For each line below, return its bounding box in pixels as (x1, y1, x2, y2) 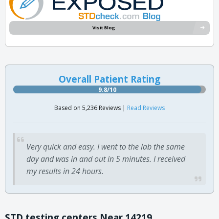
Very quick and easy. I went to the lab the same (26, 141, 185, 152)
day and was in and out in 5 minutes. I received (26, 153, 185, 164)
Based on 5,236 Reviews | (54, 103, 127, 112)
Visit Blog (92, 24, 115, 31)
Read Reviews (127, 103, 165, 112)
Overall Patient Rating (59, 72, 160, 86)
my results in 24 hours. (26, 165, 104, 176)
